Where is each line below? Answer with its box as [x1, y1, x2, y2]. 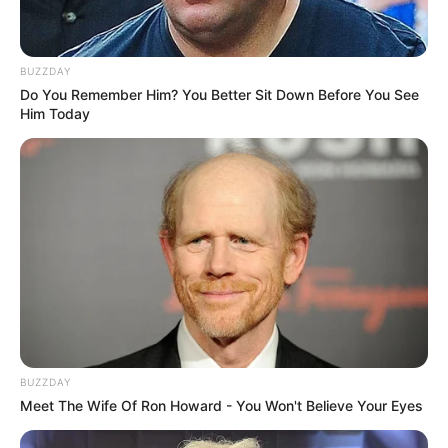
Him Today [20, 105, 90, 123]
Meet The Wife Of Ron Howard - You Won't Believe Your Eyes [20, 396, 423, 414]
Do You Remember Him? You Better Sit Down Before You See [20, 86, 419, 104]
